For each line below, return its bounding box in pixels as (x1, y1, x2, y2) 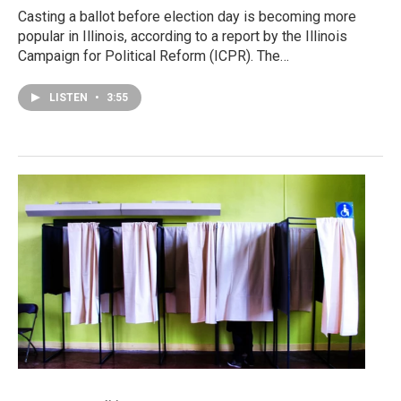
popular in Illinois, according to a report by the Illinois (18, 28, 347, 46)
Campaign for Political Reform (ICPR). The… (18, 47, 289, 65)
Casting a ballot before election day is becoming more (18, 8, 356, 26)
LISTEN (49, 91, 90, 105)
